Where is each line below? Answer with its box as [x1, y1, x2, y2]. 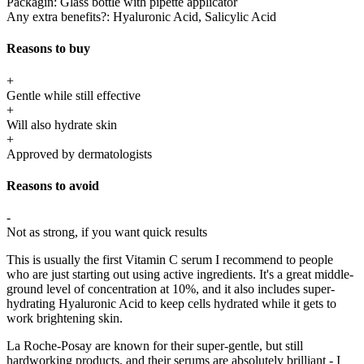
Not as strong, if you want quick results [6, 225, 207, 240]
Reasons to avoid [6, 178, 99, 193]
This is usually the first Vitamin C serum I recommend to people [6, 253, 333, 267]
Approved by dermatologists [6, 146, 155, 161]
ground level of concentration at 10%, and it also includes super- [6, 282, 335, 297]
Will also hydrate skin [6, 117, 117, 132]
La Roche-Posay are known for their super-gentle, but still [6, 339, 303, 353]
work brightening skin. [6, 311, 126, 326]
